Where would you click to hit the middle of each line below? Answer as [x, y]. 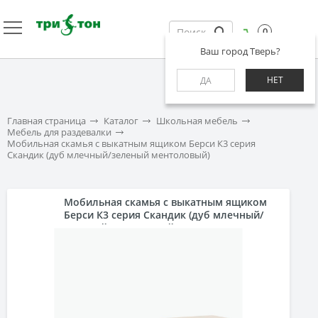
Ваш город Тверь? [240, 51]
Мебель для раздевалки [59, 132]
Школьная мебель [197, 121]
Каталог [121, 121]
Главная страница [46, 121]
